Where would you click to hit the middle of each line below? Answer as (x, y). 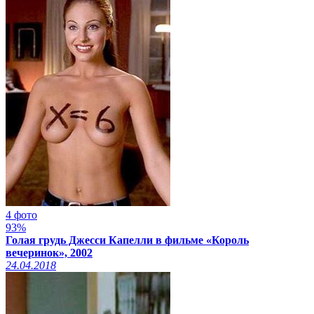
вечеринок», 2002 (49, 252)
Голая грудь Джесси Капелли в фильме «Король (127, 240)
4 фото (21, 214)
